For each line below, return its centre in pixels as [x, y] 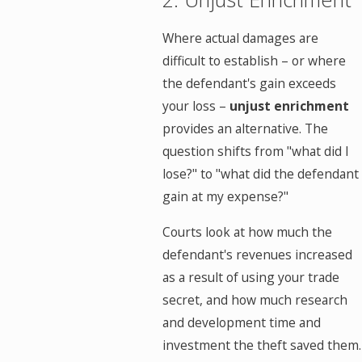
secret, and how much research [255, 299]
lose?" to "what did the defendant [261, 174]
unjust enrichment [290, 106]
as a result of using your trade [251, 277]
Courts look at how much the [248, 232]
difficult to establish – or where [255, 61]
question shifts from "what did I [256, 152]
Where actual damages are [241, 38]
